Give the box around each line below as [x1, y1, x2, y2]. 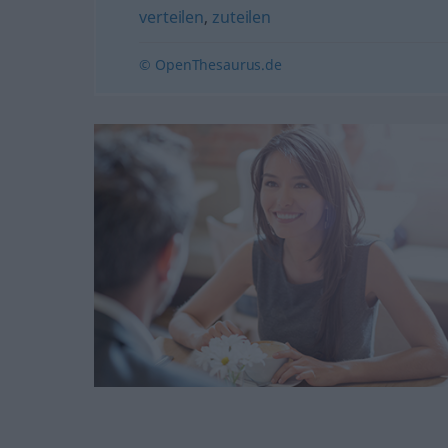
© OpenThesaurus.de [139, 55, 282, 74]
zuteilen [212, 6, 271, 28]
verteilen [139, 6, 204, 28]
